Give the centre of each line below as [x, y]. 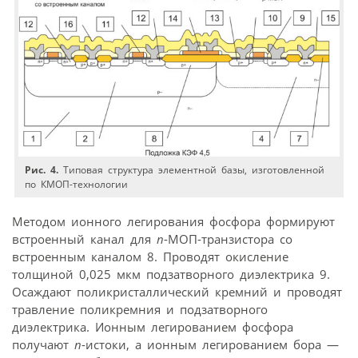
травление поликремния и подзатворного [140, 309]
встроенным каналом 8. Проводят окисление [150, 256]
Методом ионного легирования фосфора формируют [173, 221]
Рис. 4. [42, 170]
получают [43, 344]
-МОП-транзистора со [228, 239]
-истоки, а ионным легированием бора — [210, 344]
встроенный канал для [84, 239]
